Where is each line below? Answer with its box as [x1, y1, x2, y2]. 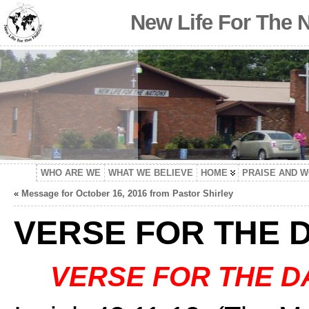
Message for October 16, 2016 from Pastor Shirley [21, 188, 233, 199]
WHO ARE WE [41, 168, 101, 178]
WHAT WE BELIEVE [108, 168, 193, 178]
